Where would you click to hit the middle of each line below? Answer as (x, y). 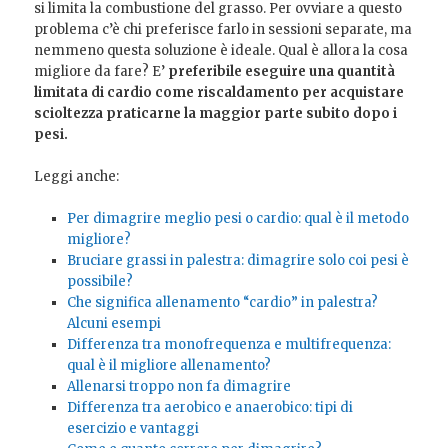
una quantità (351, 71)
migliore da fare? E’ (101, 71)
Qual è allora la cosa (343, 50)
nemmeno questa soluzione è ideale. (156, 50)
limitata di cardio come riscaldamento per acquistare (219, 92)
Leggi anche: (77, 176)
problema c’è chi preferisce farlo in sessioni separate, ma (223, 29)
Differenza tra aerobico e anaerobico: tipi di (209, 407)
